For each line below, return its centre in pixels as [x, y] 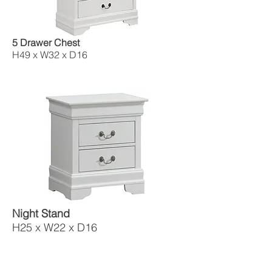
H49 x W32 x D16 [50, 55]
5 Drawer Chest [46, 42]
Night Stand [41, 213]
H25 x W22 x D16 [55, 227]
